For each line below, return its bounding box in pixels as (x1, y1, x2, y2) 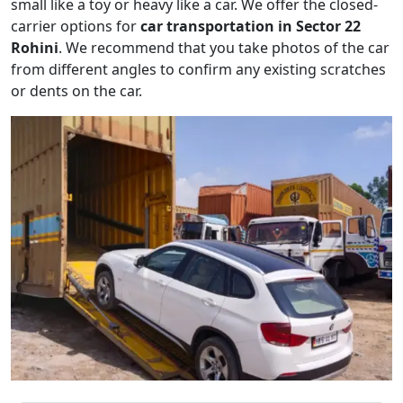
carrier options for (11, 15, 140, 36)
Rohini (11, 37, 58, 58)
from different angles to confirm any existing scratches (11, 58, 386, 79)
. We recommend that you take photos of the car (58, 37, 390, 58)
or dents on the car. (11, 80, 142, 101)
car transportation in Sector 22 (140, 15, 361, 36)
